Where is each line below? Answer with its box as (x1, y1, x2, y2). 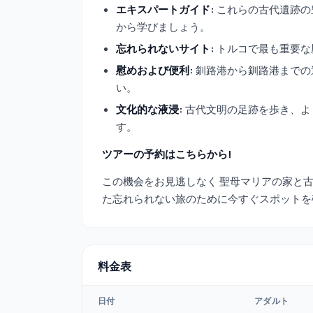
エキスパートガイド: (116, 2, 214, 17)
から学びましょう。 (116, 20, 210, 34)
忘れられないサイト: (116, 41, 214, 56)
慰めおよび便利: (116, 63, 194, 78)
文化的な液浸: (116, 102, 183, 117)
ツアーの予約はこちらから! (102, 147, 232, 161)
